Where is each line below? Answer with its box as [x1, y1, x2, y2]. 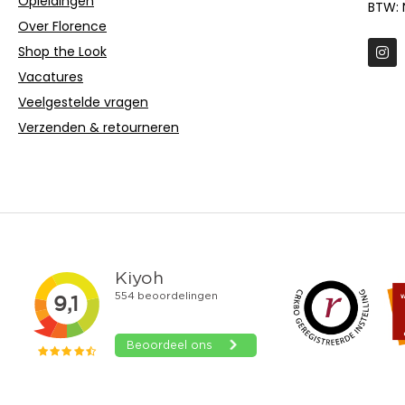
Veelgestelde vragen [18, 93, 148, 112]
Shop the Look [18, 42, 107, 61]
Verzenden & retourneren [18, 118, 179, 137]
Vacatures [18, 68, 83, 87]
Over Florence [18, 17, 107, 36]
